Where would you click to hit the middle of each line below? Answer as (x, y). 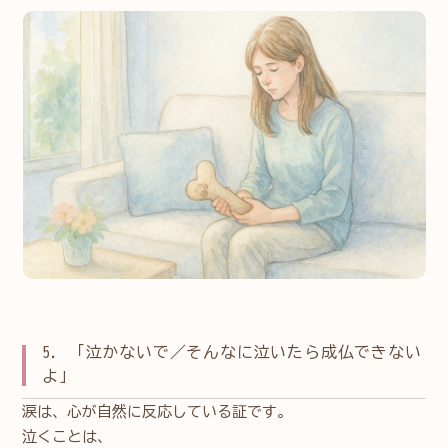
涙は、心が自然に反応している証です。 (157, 411)
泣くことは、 (67, 436)
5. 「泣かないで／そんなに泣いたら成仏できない (232, 351)
